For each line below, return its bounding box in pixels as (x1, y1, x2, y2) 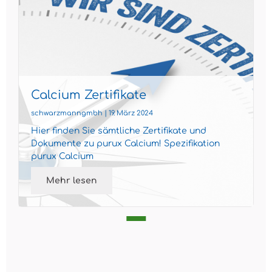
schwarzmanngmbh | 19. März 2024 (31, 109, 153, 118)
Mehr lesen (46, 176, 97, 186)
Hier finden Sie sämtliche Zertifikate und (31, 126, 206, 136)
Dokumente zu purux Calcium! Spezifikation (31, 139, 220, 149)
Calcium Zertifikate (31, 89, 146, 103)
